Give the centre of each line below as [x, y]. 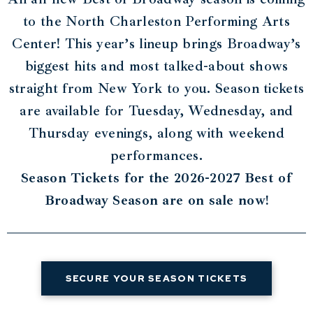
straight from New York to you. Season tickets [156, 89]
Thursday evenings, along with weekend [156, 133]
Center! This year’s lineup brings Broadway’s [156, 44]
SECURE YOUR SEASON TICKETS [156, 279]
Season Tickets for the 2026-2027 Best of [156, 178]
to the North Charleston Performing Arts [156, 22]
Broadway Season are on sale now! [156, 201]
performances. [156, 156]
